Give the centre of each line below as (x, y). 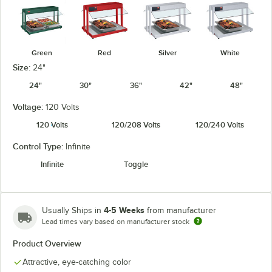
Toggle (136, 164)
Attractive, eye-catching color (77, 262)
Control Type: (39, 146)
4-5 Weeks (124, 210)
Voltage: (29, 107)
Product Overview (47, 243)
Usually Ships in (73, 210)
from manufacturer (182, 210)
